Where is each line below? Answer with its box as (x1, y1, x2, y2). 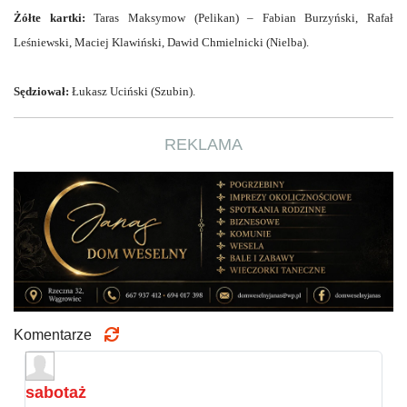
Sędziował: (14, 84, 69, 98)
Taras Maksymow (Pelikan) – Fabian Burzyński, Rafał (84, 10, 393, 25)
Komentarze (14, 326, 103, 342)
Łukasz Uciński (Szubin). (69, 84, 195, 98)
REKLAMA (164, 134, 243, 154)
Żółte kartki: (14, 10, 85, 25)
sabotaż (25, 382, 86, 402)
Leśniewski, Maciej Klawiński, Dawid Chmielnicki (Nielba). (14, 35, 309, 49)
